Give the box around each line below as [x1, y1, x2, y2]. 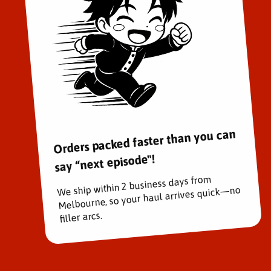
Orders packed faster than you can [53, 126, 236, 156]
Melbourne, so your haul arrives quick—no [57, 184, 241, 211]
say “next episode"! [54, 151, 156, 174]
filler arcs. [59, 209, 103, 224]
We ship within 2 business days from [56, 173, 212, 198]
